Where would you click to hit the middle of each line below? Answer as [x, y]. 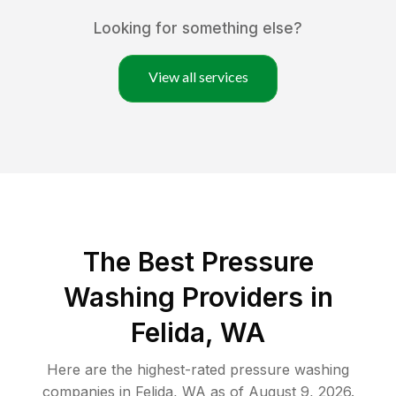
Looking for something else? [198, 29]
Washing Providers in [198, 297]
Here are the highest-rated [138, 370]
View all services [198, 77]
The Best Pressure [198, 262]
